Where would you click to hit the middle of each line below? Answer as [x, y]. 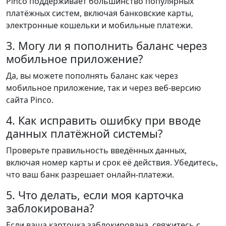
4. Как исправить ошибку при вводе [103, 120]
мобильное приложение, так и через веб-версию [103, 88]
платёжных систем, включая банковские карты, [100, 13]
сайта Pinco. [30, 100]
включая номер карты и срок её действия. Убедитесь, [112, 162]
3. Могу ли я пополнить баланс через [107, 45]
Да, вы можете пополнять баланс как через [92, 75]
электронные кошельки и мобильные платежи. [99, 25]
